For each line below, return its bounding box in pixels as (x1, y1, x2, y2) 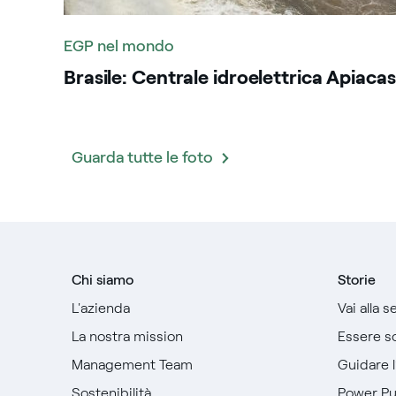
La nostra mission (71, 328, 183, 345)
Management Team (71, 356, 193, 373)
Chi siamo (71, 271, 133, 288)
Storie (338, 271, 377, 288)
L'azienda (71, 300, 130, 316)
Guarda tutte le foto (71, 148, 213, 167)
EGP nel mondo (64, 36, 174, 56)
